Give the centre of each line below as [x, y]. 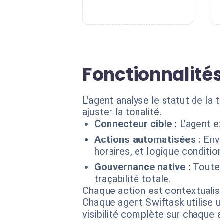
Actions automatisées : [148, 139]
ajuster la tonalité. [122, 112]
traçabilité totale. [133, 179]
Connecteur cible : [136, 124]
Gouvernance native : [142, 167]
